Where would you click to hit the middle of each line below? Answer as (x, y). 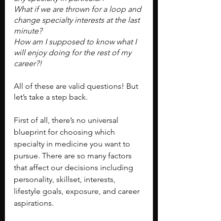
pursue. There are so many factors (74, 156)
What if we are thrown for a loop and (78, 9)
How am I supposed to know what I (76, 42)
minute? (28, 31)
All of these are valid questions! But (77, 86)
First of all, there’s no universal (67, 120)
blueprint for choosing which (65, 132)
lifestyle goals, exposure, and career (78, 191)
